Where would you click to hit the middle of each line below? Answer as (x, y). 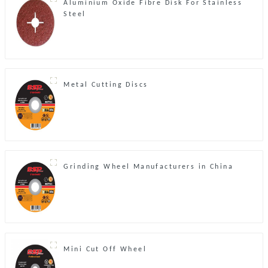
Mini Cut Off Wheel (105, 249)
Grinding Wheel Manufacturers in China (149, 167)
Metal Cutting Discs (106, 85)
